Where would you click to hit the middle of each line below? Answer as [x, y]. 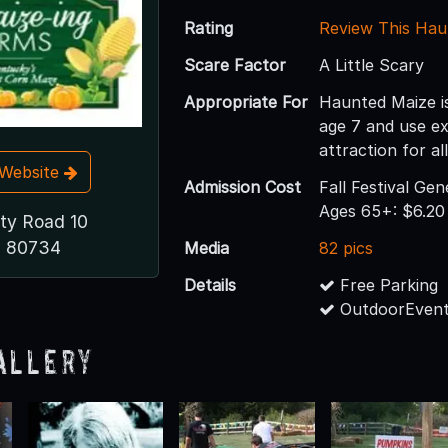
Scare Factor [235, 64]
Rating [209, 27]
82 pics [346, 247]
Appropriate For [246, 101]
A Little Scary [372, 64]
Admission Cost [243, 186]
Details [210, 284]
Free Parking [387, 284]
